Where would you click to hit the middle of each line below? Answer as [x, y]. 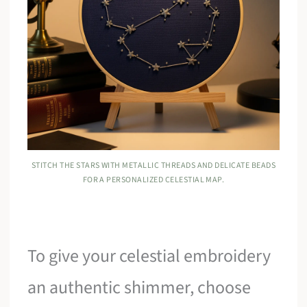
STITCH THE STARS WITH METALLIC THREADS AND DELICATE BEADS [153, 166]
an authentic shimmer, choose [139, 288]
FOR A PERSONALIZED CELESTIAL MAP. [153, 180]
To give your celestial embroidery [149, 256]
